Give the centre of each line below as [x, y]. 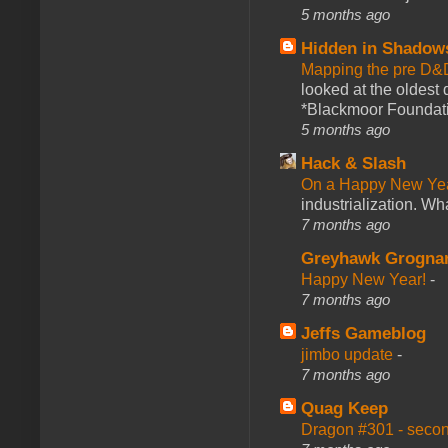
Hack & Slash [353, 163]
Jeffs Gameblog [363, 333]
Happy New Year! [365, 279]
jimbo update [349, 354]
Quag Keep [344, 408]
